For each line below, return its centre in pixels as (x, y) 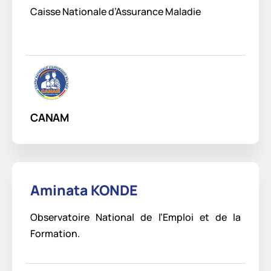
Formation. (55, 234)
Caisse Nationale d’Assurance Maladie (116, 12)
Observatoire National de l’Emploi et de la (135, 217)
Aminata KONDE (84, 190)
